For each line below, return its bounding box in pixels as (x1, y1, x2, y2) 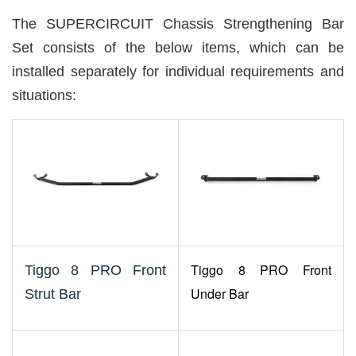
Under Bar (191, 284, 249, 303)
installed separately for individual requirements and (12, 64, 344, 79)
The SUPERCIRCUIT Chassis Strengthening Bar (12, 16, 344, 32)
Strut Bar (25, 286, 81, 302)
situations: (12, 87, 76, 103)
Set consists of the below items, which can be (12, 40, 344, 56)
